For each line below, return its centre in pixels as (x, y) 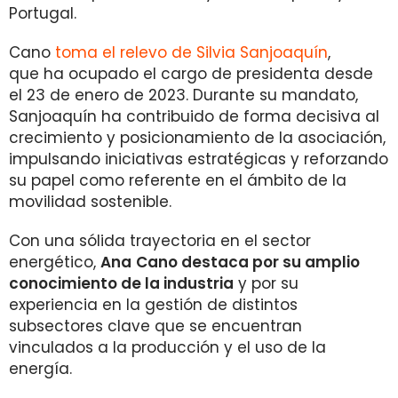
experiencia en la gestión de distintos (153, 305)
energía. (40, 369)
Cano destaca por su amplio (248, 262)
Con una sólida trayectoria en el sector (160, 241)
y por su (266, 283)
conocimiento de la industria (121, 283)
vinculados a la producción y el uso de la (167, 347)
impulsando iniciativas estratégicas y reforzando (199, 159)
